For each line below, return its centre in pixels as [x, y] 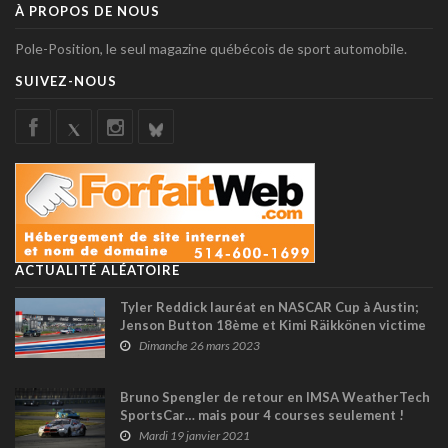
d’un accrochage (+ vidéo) [200, 342]
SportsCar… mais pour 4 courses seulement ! [262, 414]
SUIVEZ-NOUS [66, 80]
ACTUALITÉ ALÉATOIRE [97, 269]
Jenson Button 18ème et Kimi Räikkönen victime [273, 324]
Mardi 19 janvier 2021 [194, 435]
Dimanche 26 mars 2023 [199, 345]
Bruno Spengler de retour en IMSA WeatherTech [275, 396]
